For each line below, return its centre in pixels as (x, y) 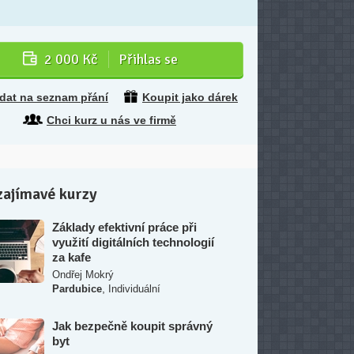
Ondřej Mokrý (83, 275)
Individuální (134, 289)
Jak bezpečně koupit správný (132, 326)
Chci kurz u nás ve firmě (111, 120)
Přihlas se (148, 59)
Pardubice (77, 289)
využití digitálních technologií (133, 242)
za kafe (72, 257)
